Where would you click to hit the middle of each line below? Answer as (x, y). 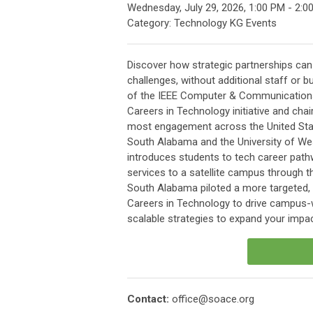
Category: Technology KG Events (202, 23)
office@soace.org (213, 299)
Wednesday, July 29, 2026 (185, 8)
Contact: (150, 299)
